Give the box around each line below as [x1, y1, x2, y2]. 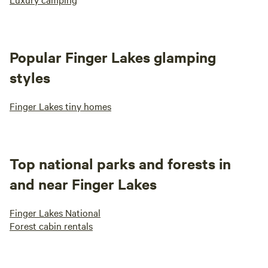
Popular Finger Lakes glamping [10, 47, 216, 66]
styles [10, 68, 50, 87]
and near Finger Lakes [10, 174, 157, 193]
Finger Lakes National [10, 206, 100, 219]
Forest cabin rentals [10, 219, 93, 232]
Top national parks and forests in [10, 154, 231, 173]
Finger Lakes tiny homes [10, 99, 111, 112]
